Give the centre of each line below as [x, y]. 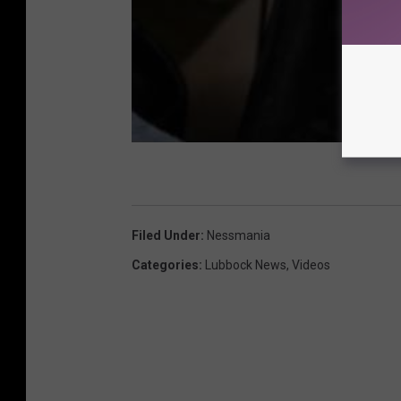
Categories [165, 264]
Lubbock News [246, 264]
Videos [311, 264]
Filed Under [166, 235]
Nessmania [239, 235]
